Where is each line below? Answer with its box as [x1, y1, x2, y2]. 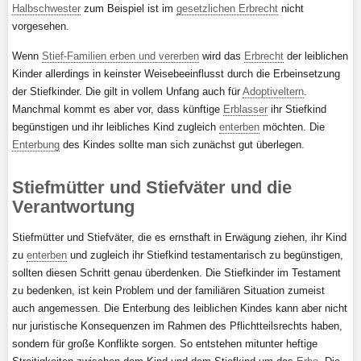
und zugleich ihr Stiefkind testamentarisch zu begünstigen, [67, 249, 343, 261]
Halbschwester [12, 2, 81, 15]
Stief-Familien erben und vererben [42, 50, 199, 62]
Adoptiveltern [243, 85, 304, 98]
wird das [199, 50, 244, 62]
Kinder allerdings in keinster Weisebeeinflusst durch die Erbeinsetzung [12, 68, 340, 80]
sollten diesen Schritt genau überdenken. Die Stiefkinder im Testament [12, 267, 341, 279]
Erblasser [223, 103, 268, 115]
